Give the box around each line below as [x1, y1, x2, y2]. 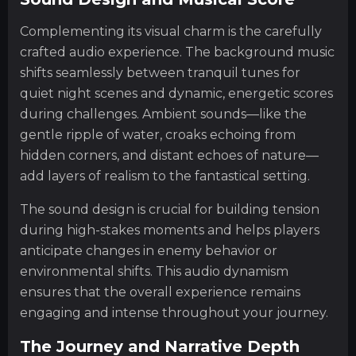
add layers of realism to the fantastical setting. [20, 168, 310, 184]
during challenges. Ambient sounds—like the [20, 106, 307, 122]
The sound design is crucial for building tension [20, 202, 319, 218]
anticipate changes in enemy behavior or [20, 243, 277, 259]
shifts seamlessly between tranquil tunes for [20, 65, 300, 81]
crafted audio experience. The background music [20, 44, 335, 60]
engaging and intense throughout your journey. [20, 305, 328, 321]
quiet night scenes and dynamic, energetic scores [20, 86, 333, 102]
